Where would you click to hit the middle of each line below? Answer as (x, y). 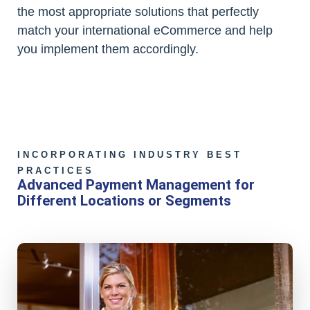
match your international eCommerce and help (145, 30)
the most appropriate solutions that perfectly (138, 12)
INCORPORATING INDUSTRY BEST (130, 155)
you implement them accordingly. (108, 49)
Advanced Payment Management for (136, 185)
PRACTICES (56, 171)
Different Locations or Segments (124, 201)
